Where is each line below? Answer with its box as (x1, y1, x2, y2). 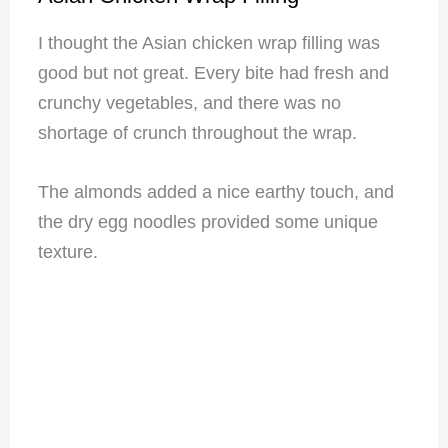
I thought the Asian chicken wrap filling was (37, 33, 380, 53)
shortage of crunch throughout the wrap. (37, 123, 362, 143)
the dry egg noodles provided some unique (37, 211, 378, 232)
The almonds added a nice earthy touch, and (37, 181, 394, 202)
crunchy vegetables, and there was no (37, 93, 341, 113)
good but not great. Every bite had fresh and (37, 63, 389, 83)
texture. (37, 241, 103, 262)
